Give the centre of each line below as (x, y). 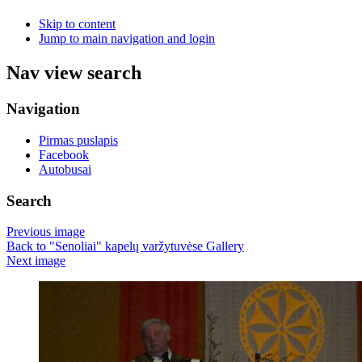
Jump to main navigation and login (127, 39)
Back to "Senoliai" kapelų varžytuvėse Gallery (125, 246)
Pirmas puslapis (78, 140)
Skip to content (77, 24)
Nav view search (74, 73)
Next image (36, 261)
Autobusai (65, 169)
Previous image (46, 232)
